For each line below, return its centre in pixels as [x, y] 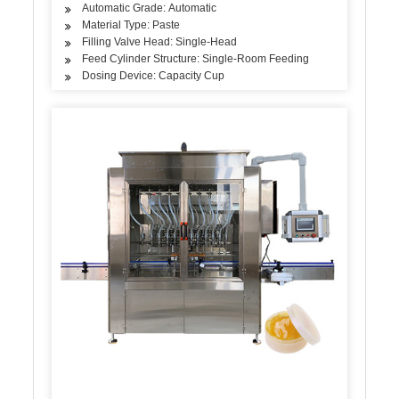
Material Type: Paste [131, 25]
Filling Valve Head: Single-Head [160, 42]
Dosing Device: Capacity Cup [154, 76]
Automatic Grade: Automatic [150, 8]
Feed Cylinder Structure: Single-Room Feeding [196, 59]
